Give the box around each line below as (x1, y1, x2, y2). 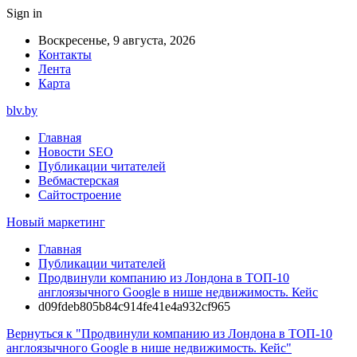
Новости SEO (38, 145, 113, 159)
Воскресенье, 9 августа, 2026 (38, 33, 195, 47)
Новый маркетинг (6, 215, 105, 229)
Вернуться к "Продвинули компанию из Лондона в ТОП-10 (6, 327, 332, 340)
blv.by (6, 104, 37, 117)
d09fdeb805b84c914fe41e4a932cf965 (38, 300, 230, 313)
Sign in (6, 6, 42, 20)
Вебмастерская (38, 174, 119, 187)
